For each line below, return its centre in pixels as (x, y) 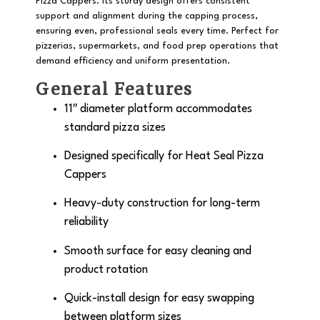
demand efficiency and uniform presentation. (133, 61)
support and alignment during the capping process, (147, 16)
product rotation (106, 270)
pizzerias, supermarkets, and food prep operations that (157, 46)
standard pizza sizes (115, 127)
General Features (114, 89)
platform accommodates (189, 109)
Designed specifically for (125, 156)
